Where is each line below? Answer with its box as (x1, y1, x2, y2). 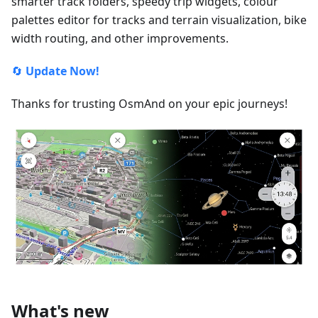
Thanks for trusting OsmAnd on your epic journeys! (11, 95, 287, 111)
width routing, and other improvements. (11, 30, 229, 46)
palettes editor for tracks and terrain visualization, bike (11, 11, 307, 28)
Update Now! (26, 62, 99, 79)
